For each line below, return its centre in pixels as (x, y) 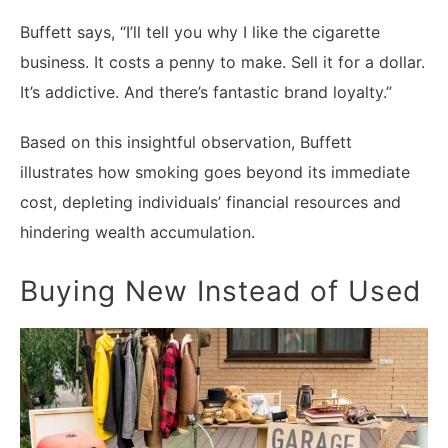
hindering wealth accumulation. (137, 232)
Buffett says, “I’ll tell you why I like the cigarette (200, 32)
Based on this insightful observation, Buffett (186, 142)
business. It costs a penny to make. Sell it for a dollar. (222, 62)
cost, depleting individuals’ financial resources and (210, 202)
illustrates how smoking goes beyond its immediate (215, 172)
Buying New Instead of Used (220, 291)
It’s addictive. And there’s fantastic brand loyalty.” (206, 92)
